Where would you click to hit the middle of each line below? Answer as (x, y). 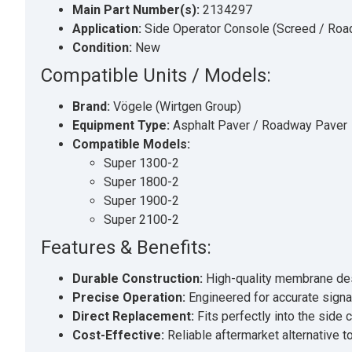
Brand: (91, 106)
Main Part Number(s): (136, 9)
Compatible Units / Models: (156, 75)
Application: (107, 28)
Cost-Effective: (118, 335)
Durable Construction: (137, 278)
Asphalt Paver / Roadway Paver (258, 125)
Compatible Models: (131, 144)
